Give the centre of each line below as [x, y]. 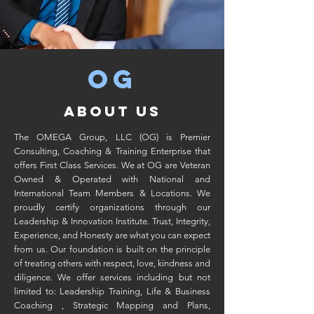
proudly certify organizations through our [112, 207]
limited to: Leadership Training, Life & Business [112, 291]
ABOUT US [112, 111]
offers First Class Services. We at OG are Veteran [112, 165]
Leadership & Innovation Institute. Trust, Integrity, [112, 221]
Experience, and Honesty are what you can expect [112, 235]
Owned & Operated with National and [112, 179]
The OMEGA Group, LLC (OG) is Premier [112, 137]
